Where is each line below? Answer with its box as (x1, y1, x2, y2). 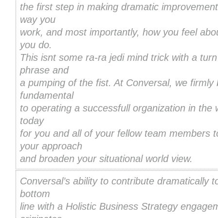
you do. (20, 39, 52, 51)
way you (20, 14, 55, 25)
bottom (20, 188, 50, 200)
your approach (20, 141, 82, 152)
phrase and (20, 65, 69, 76)
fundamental (20, 90, 73, 101)
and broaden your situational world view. (20, 153, 193, 164)
